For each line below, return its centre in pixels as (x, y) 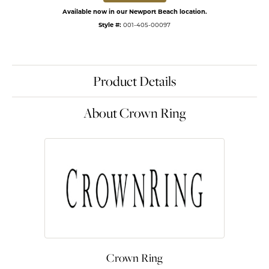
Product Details (134, 81)
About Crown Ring (134, 113)
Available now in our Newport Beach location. (134, 11)
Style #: (110, 25)
